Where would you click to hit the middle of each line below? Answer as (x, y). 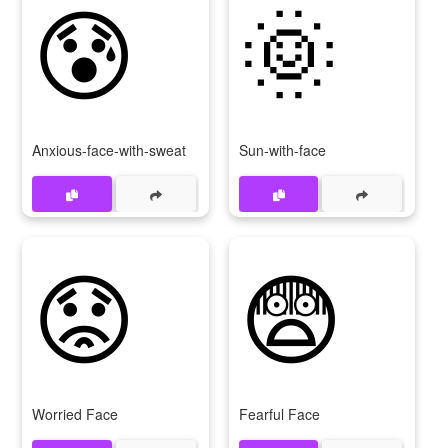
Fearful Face (279, 414)
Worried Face (75, 414)
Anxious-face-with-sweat (109, 150)
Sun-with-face (282, 150)
